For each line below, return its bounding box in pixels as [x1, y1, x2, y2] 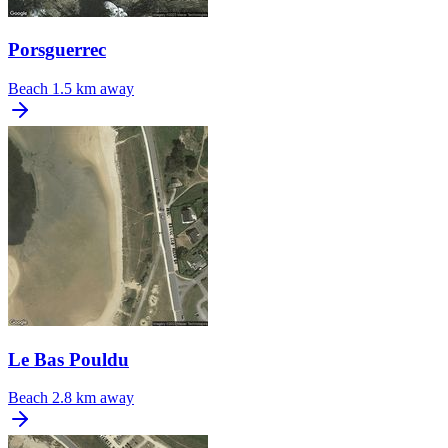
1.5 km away [52, 80, 134, 97]
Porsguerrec [8, 39, 106, 61]
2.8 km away [52, 389, 134, 407]
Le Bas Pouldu [8, 348, 129, 370]
